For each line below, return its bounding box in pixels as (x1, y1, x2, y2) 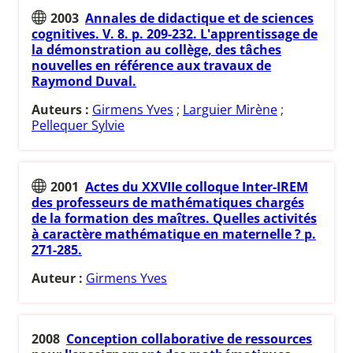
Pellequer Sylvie (32, 117, 124, 135)
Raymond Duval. (32, 72, 136, 91)
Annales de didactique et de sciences (85, 9, 314, 28)
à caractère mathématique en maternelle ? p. (32, 225, 316, 243)
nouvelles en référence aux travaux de (32, 57, 271, 75)
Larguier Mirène (183, 101, 277, 119)
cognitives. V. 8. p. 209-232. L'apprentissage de (32, 25, 318, 43)
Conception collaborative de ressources (66, 330, 312, 348)
